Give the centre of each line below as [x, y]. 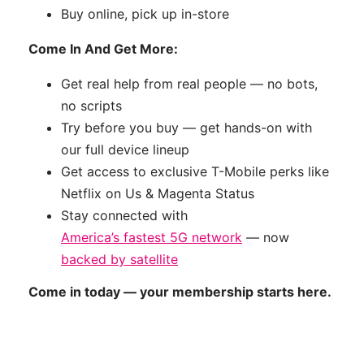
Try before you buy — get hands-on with [186, 128]
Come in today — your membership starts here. [180, 292]
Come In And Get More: [103, 49]
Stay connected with [124, 216]
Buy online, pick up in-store [145, 14]
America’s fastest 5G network [152, 238]
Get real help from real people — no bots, [189, 84]
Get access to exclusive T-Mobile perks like [195, 172]
